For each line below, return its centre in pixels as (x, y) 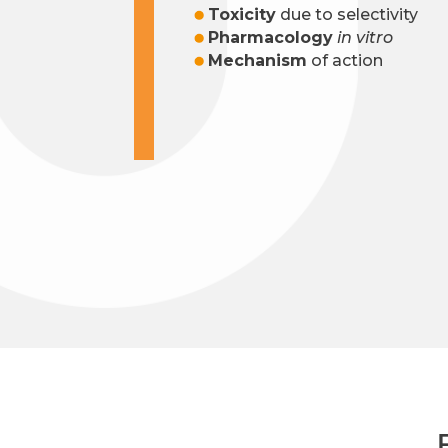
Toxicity (242, 15)
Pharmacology (271, 38)
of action (345, 61)
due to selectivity (347, 15)
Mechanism (258, 61)
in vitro (365, 38)
